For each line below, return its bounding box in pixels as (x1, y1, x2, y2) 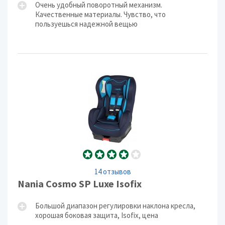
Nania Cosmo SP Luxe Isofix (18, 177, 142, 190)
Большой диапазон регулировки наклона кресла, (35, 201, 195, 210)
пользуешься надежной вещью (35, 19, 138, 29)
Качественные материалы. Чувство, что (35, 10, 166, 19)
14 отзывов (94, 167, 131, 176)
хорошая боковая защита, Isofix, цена (35, 210, 158, 220)
